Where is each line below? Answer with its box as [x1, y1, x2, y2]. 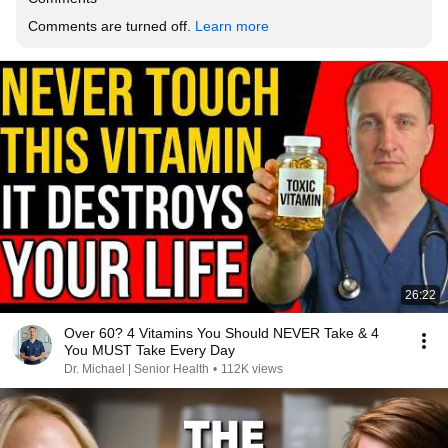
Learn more [195, 18, 269, 34]
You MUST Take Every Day [64, 342, 235, 358]
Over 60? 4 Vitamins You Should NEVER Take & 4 [64, 325, 379, 341]
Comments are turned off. [28, 18, 195, 34]
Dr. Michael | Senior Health [64, 362, 209, 376]
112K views [221, 362, 283, 376]
